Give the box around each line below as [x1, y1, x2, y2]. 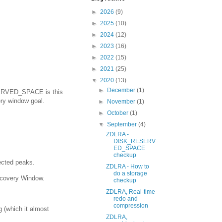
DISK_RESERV [113, 138, 156, 145]
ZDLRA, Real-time [106, 188, 155, 195]
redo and [113, 195, 138, 202]
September [107, 121, 139, 128]
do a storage [113, 170, 147, 177]
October [107, 110, 130, 116]
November [107, 98, 137, 105]
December [107, 87, 137, 94]
